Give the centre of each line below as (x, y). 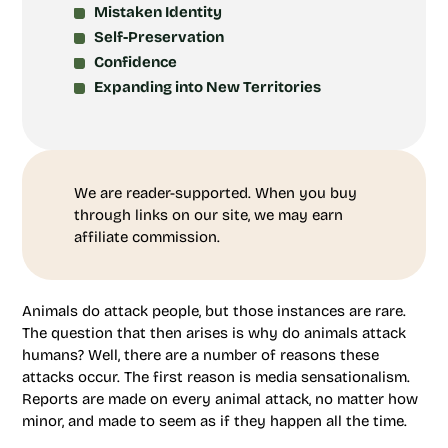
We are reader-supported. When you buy (215, 193)
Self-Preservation (159, 37)
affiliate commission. (147, 237)
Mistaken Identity (158, 12)
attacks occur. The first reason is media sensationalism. (216, 377)
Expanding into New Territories (207, 87)
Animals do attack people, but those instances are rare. (214, 311)
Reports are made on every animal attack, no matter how (220, 399)
